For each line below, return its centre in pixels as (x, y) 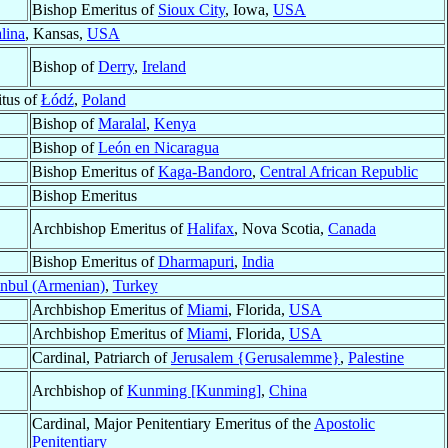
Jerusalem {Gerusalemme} (255, 358)
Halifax (210, 229)
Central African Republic (339, 172)
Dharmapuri (196, 262)
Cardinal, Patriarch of (101, 358)
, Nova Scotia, (281, 229)
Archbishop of (79, 391)
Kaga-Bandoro (205, 172)
